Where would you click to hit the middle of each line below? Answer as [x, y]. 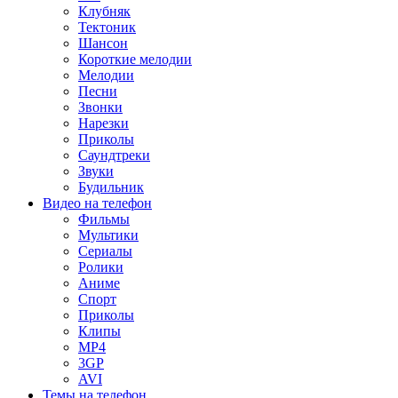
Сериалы [105, 251]
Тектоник [107, 27]
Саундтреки [114, 155]
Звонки [100, 107]
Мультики [108, 235]
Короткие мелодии [135, 59]
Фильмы [104, 219]
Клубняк [104, 11]
